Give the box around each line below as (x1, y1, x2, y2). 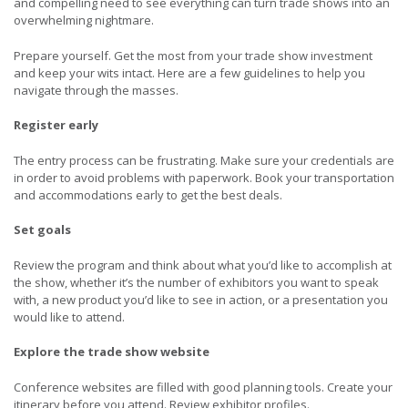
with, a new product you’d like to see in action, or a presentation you (14, 291, 388, 308)
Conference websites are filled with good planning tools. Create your (14, 378, 393, 395)
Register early (14, 117, 98, 134)
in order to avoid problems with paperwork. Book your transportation (14, 168, 394, 186)
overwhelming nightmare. (14, 12, 154, 29)
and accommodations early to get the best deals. (14, 186, 282, 203)
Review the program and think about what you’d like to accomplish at (14, 256, 392, 273)
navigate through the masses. (14, 81, 178, 98)
